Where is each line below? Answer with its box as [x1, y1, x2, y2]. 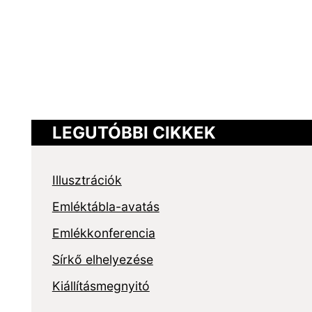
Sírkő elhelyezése [52, 252, 153, 267]
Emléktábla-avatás [52, 199, 159, 214]
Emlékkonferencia [52, 226, 155, 240]
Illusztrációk [52, 173, 122, 187]
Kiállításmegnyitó [52, 279, 150, 293]
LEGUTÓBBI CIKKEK [52, 123, 216, 143]
